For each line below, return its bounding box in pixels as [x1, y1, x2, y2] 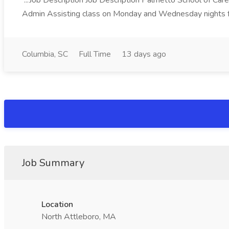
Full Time [79, 49, 111, 60]
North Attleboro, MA [41, 211, 116, 222]
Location [41, 199, 73, 210]
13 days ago [122, 49, 166, 60]
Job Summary [22, 156, 84, 170]
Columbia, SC [22, 49, 68, 60]
